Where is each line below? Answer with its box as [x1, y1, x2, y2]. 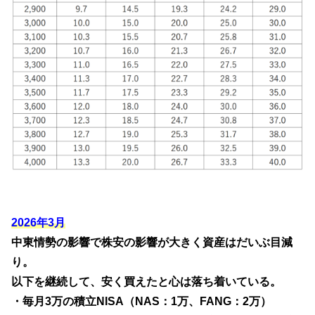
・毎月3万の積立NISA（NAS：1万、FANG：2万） [11, 295, 271, 308]
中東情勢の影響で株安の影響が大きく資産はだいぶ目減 [11, 236, 292, 249]
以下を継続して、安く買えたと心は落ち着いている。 [11, 276, 281, 288]
